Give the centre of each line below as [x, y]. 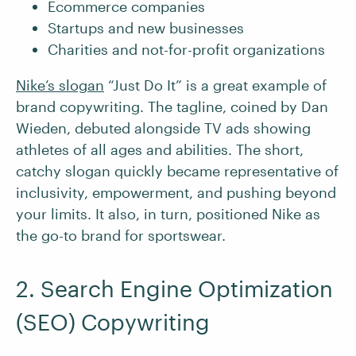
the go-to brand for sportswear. [123, 235]
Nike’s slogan [60, 85]
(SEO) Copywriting [113, 322]
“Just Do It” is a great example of [215, 85]
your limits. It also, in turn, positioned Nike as [168, 214]
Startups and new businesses [146, 28]
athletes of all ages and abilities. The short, [160, 149]
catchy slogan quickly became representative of [177, 171]
